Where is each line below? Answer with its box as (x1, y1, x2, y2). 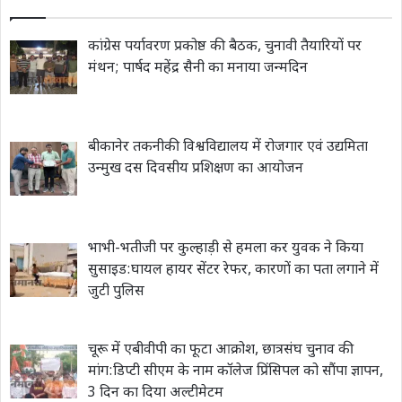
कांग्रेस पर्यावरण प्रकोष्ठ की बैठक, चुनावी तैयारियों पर (88, 37, 362, 57)
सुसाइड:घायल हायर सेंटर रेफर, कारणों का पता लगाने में (88, 261, 379, 281)
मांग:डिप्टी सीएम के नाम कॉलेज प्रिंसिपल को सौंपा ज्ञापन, (88, 362, 383, 381)
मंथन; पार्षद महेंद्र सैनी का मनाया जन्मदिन (88, 58, 308, 78)
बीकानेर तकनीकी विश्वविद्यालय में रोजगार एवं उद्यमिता (88, 138, 368, 158)
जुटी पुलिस (88, 283, 144, 302)
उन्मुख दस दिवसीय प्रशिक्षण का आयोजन (88, 160, 303, 179)
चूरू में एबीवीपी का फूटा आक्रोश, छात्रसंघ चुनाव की (88, 340, 354, 360)
